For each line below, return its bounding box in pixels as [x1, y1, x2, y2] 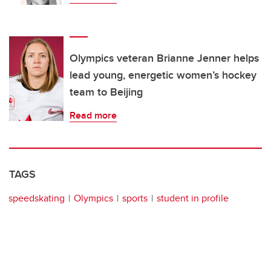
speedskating [8, 191, 65, 206]
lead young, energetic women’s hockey [70, 67, 256, 83]
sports [122, 191, 148, 206]
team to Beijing [70, 84, 143, 100]
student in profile [157, 191, 229, 206]
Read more [70, 108, 117, 123]
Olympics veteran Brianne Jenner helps [70, 50, 259, 67]
